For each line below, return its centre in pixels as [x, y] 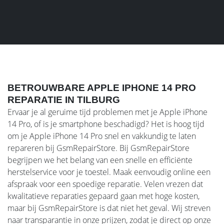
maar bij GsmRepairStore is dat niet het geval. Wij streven [109, 208]
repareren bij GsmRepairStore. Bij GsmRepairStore [98, 148]
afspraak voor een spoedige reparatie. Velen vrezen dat [105, 184]
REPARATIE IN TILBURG [64, 99]
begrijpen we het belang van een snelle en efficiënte [100, 160]
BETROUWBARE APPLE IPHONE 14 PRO [102, 87]
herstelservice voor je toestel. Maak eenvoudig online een [109, 172]
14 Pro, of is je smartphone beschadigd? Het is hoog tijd [106, 124]
